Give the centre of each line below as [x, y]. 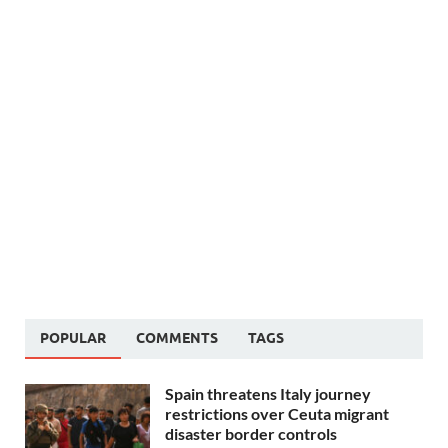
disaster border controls [251, 434]
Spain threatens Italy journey [268, 394]
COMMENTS [177, 338]
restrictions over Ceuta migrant [277, 414]
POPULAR [73, 338]
